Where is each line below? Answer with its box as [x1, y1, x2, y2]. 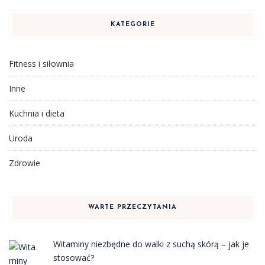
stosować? [53, 252, 94, 263]
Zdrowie [9, 157, 40, 169]
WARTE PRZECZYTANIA [88, 204, 177, 211]
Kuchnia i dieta [9, 108, 64, 119]
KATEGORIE [110, 21, 155, 28]
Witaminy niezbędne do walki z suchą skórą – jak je [53, 238, 249, 250]
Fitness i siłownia [9, 58, 74, 69]
